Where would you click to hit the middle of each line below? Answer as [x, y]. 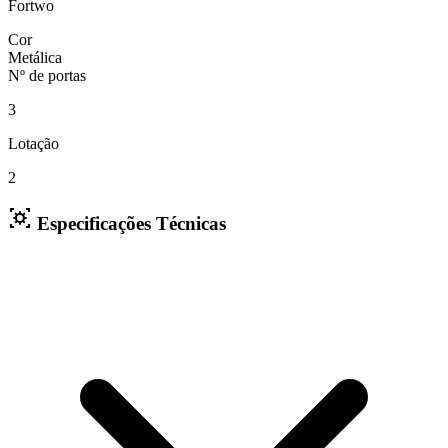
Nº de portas [47, 76]
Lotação [33, 144]
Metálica [35, 58]
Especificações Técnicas [131, 224]
